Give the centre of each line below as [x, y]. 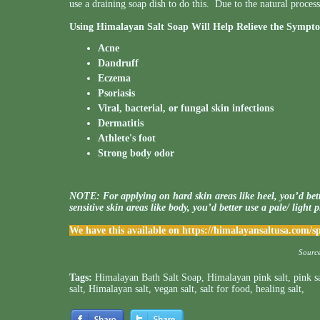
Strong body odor [136, 153]
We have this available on [126, 230]
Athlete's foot [127, 138]
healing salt [279, 289]
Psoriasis [116, 93]
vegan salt [174, 289]
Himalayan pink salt [247, 277]
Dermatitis [121, 123]
